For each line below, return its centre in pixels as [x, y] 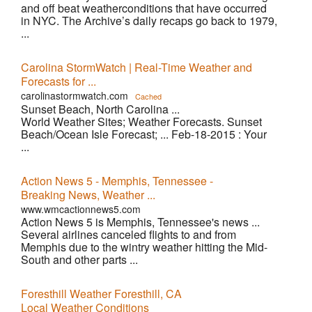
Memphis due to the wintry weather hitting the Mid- [144, 247]
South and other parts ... [79, 259]
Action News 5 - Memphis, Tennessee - [117, 181]
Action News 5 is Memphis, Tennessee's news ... [140, 222]
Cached [148, 96]
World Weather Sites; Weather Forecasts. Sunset [141, 122]
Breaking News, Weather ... [88, 195]
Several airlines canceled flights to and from [128, 234]
